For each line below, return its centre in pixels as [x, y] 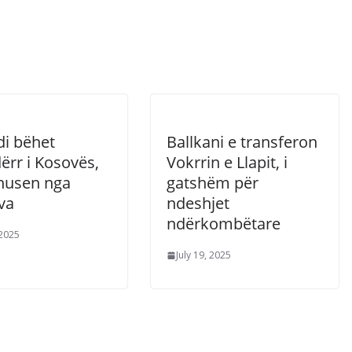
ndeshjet [198, 203]
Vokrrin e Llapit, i [227, 162]
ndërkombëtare [224, 224]
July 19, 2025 [203, 255]
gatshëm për [213, 183]
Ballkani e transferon [242, 142]
